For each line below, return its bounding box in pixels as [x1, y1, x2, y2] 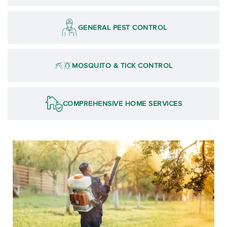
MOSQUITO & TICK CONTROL [72, 61, 173, 70]
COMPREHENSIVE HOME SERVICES [62, 99, 182, 108]
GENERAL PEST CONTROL [78, 23, 167, 32]
